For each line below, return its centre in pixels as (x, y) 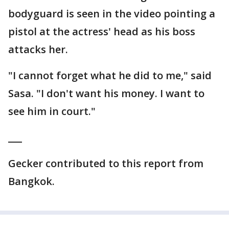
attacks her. (38, 49)
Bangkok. (31, 181)
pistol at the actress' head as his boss (102, 31)
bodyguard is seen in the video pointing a (112, 14)
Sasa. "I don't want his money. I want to (106, 93)
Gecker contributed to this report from (106, 163)
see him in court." (52, 111)
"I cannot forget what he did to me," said (110, 75)
